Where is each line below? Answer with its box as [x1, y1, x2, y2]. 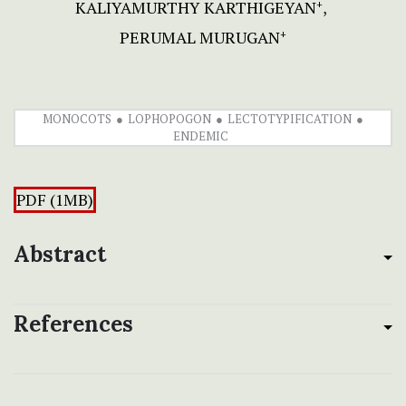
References [14, 310, 133, 339]
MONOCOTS [43, 111, 111, 128]
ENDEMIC [173, 128, 228, 145]
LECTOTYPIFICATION [227, 111, 352, 128]
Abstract [14, 240, 106, 269]
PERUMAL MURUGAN [120, 26, 280, 49]
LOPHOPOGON [128, 111, 211, 128]
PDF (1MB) [16, 189, 93, 211]
